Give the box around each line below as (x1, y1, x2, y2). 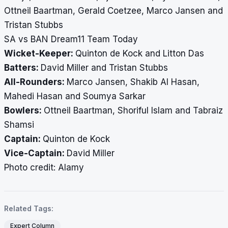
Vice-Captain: (4, 148, 67, 159)
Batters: (4, 63, 41, 73)
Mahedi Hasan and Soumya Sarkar (4, 91, 146, 102)
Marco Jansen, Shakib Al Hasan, (67, 77, 199, 88)
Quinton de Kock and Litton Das (75, 48, 204, 59)
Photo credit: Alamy (4, 162, 84, 173)
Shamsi (4, 120, 34, 130)
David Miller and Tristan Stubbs (41, 63, 168, 73)
